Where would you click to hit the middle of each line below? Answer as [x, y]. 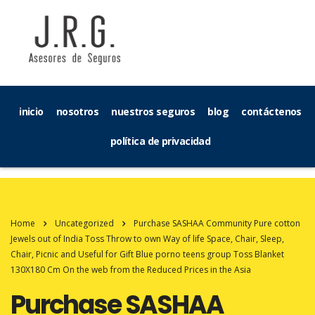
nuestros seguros [153, 111]
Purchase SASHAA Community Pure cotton [217, 223]
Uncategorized [84, 223]
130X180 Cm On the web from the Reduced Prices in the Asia [131, 270]
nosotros [77, 111]
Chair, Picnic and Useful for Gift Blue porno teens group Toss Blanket [147, 254]
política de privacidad [160, 141]
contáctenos [271, 111]
